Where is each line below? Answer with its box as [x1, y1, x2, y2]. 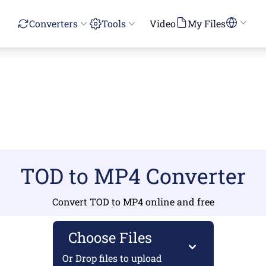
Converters [28, 17, 78, 30]
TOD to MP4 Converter [20, 161, 246, 190]
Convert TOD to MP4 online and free [52, 195, 214, 208]
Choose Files [68, 228, 156, 247]
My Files [187, 17, 226, 30]
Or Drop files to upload [62, 252, 162, 264]
